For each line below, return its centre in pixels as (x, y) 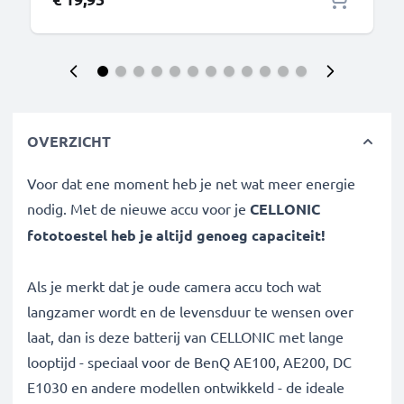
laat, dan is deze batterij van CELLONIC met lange (185, 336)
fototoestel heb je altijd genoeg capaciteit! (176, 235)
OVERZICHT (69, 141)
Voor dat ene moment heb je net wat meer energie (191, 183)
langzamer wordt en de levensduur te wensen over (190, 311)
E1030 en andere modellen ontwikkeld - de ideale (186, 387)
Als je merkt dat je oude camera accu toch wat (174, 286)
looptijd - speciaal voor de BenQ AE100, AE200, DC (189, 362)
